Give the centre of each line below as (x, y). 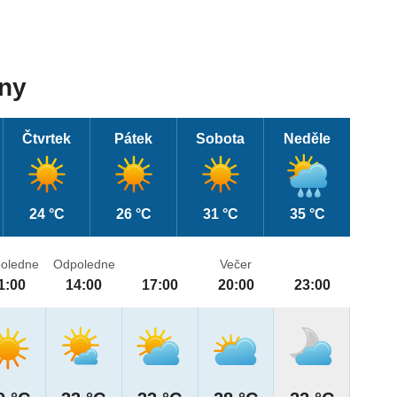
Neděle (307, 139)
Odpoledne (84, 265)
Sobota (221, 139)
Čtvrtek (47, 139)
